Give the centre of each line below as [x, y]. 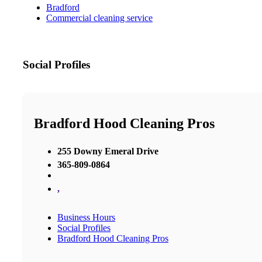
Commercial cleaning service [99, 18]
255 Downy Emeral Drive [108, 151]
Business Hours [86, 217]
